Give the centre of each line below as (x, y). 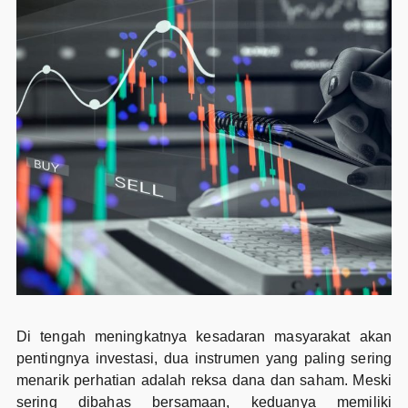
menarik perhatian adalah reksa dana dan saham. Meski (204, 380)
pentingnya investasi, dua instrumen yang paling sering (204, 358)
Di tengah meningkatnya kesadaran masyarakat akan (204, 336)
